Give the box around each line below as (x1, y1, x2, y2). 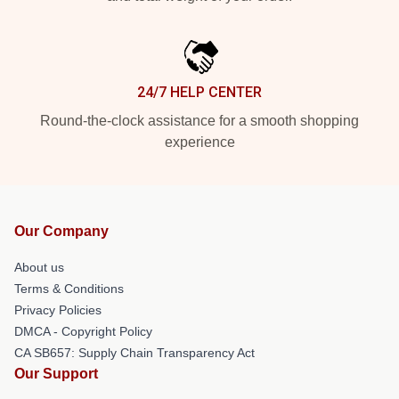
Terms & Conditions (14, 281, 124, 296)
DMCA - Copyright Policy (14, 323, 152, 338)
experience (164, 134, 235, 150)
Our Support (14, 365, 98, 381)
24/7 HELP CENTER (137, 83, 262, 101)
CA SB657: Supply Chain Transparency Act (14, 345, 255, 360)
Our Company (14, 223, 109, 239)
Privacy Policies (14, 302, 102, 317)
